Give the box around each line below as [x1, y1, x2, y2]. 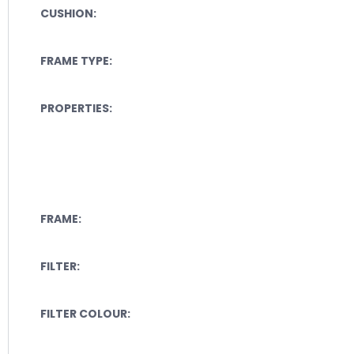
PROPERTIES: [40, 100, 112, 116]
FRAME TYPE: [40, 52, 112, 69]
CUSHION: [40, 5, 96, 21]
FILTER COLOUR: [40, 305, 130, 322]
